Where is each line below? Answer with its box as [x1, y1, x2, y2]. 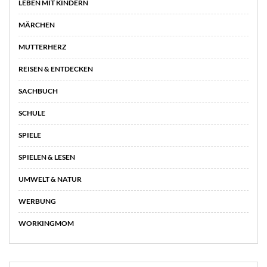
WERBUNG [18, 196, 56, 206]
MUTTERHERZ [18, 42, 66, 51]
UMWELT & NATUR [18, 174, 82, 184]
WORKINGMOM [18, 218, 74, 228]
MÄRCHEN [18, 20, 55, 29]
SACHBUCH [18, 86, 58, 95]
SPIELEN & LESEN [18, 152, 75, 162]
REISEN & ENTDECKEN [18, 64, 93, 73]
